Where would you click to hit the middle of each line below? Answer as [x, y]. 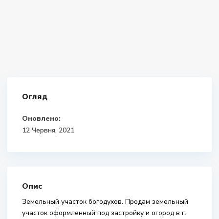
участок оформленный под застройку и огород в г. [104, 213]
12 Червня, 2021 [48, 130]
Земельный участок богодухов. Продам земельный [105, 202]
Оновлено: [41, 119]
